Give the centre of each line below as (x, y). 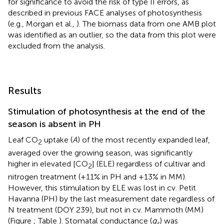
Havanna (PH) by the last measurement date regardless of (111, 199)
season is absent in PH (54, 124)
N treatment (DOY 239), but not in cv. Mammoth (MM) (106, 210)
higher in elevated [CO (48, 163)
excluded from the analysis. (56, 45)
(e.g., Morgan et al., (42, 23)
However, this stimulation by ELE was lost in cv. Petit (102, 188)
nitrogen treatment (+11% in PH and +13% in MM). (97, 177)
